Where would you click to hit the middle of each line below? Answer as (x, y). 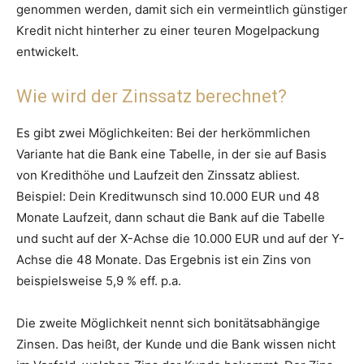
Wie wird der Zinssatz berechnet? (152, 97)
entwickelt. (48, 52)
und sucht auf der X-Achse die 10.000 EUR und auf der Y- (180, 239)
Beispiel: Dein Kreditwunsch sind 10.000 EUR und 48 (168, 197)
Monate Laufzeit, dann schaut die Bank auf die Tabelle (171, 218)
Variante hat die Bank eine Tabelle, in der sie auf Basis (171, 154)
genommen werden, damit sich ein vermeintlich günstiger (182, 10)
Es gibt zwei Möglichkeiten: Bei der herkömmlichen (163, 133)
